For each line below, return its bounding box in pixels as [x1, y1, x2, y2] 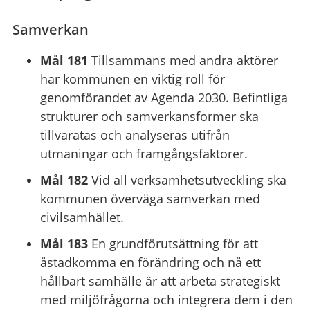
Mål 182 [39, 171, 88, 188]
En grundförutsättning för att [87, 235, 258, 252]
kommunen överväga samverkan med [39, 190, 260, 207]
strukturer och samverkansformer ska [39, 107, 259, 125]
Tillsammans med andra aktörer [87, 51, 278, 69]
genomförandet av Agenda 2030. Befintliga [39, 89, 288, 106]
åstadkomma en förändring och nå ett [39, 253, 261, 271]
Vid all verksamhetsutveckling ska [87, 171, 286, 188]
